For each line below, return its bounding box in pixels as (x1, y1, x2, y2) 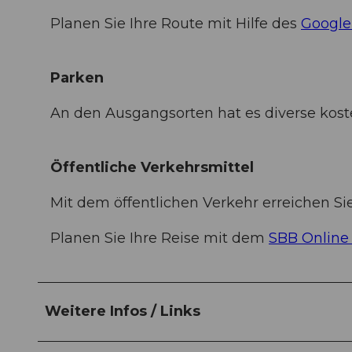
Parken (50, 68, 104, 86)
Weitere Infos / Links (45, 302, 200, 320)
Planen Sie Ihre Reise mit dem (50, 229, 269, 247)
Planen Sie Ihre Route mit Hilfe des (50, 14, 301, 32)
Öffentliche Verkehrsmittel (50, 158, 254, 176)
